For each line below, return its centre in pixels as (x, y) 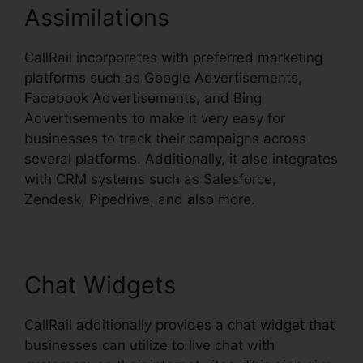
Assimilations (97, 17)
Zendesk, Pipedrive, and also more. (140, 199)
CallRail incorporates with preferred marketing (173, 58)
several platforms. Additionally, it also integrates (181, 159)
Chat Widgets (100, 285)
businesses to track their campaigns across (165, 139)
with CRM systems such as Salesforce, (150, 179)
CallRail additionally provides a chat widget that (179, 325)
